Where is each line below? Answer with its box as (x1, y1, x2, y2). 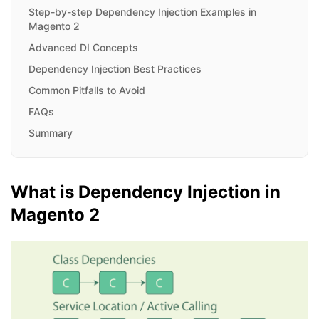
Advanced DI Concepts (28, 41, 138, 54)
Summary (28, 127, 73, 140)
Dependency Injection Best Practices (28, 63, 202, 75)
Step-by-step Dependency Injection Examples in (28, 6, 256, 19)
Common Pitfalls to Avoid (28, 84, 145, 97)
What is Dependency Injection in (11, 182, 281, 203)
